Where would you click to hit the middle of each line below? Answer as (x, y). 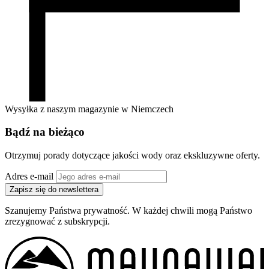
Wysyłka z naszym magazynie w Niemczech (89, 109)
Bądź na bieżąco (45, 132)
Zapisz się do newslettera (54, 190)
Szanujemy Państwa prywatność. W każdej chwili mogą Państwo (128, 211)
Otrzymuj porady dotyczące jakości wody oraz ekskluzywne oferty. (132, 156)
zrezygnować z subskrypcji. (57, 222)
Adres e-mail (29, 177)
